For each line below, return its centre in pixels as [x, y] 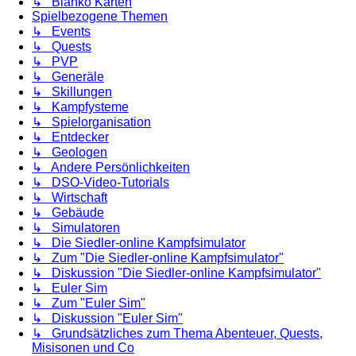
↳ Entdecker [70, 137]
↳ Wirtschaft [70, 198]
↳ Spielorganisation [91, 122]
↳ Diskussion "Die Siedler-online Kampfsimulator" [176, 273]
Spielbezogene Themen [100, 17]
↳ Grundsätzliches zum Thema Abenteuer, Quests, [177, 334]
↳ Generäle [68, 77]
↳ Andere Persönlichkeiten [111, 168]
